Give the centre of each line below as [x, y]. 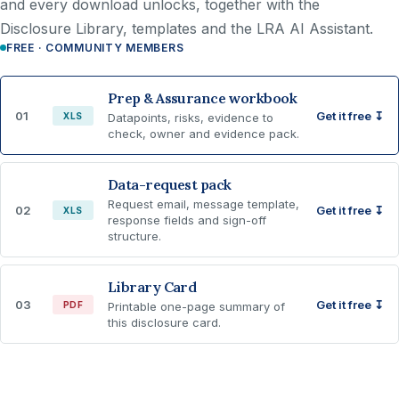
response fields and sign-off [187, 220]
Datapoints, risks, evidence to [191, 118]
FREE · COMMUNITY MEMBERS [95, 48]
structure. [134, 236]
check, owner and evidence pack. [204, 134]
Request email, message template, [204, 204]
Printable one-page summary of [196, 306]
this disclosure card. [164, 322]
